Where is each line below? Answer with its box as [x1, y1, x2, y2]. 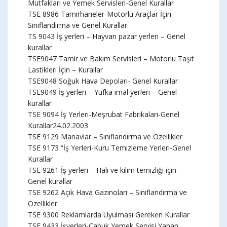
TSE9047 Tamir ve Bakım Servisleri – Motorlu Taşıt [28, 54, 194, 63]
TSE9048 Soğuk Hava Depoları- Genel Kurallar [28, 76, 178, 86]
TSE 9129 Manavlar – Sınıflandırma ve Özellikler [28, 132, 182, 141]
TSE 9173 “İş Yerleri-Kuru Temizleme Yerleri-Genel [28, 143, 191, 153]
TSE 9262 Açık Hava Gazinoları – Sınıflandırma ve [28, 187, 187, 197]
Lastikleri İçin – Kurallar [28, 65, 103, 74]
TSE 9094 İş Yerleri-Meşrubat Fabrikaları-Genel [28, 109, 179, 119]
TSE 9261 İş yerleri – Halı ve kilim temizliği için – [28, 165, 182, 175]
